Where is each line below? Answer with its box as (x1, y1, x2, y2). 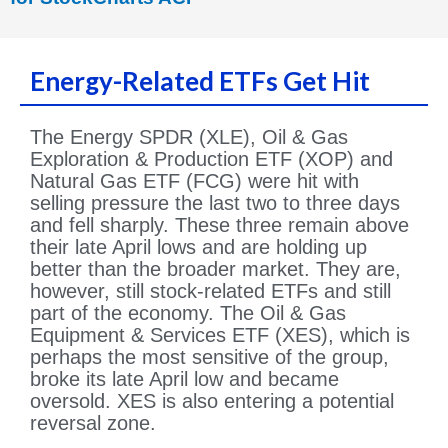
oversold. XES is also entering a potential (30, 389, 394, 412)
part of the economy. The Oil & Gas (30, 301, 346, 324)
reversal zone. (30, 411, 156, 434)
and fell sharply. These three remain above (30, 213, 409, 236)
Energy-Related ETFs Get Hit (30, 64, 370, 97)
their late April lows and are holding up (30, 235, 367, 258)
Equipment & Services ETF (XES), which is (30, 323, 410, 346)
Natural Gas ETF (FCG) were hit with (30, 169, 359, 192)
